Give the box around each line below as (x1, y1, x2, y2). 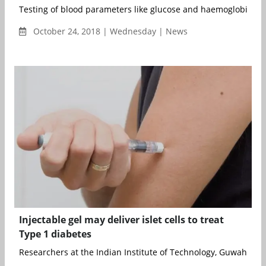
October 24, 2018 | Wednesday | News (31, 25, 188, 37)
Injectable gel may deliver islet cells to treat (19, 213, 224, 227)
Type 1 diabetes (19, 227, 91, 241)
